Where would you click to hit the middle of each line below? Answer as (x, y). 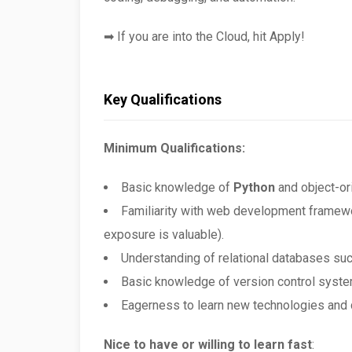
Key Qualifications (163, 99)
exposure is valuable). (164, 235)
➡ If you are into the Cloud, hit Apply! (204, 37)
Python (254, 187)
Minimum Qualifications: (174, 148)
